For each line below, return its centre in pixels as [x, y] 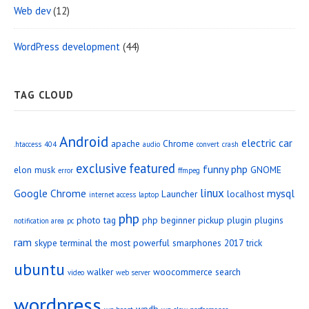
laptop [149, 194]
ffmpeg [189, 170]
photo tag [96, 220]
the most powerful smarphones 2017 [169, 242]
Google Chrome [50, 193]
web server [133, 272]
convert [208, 144]
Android [84, 141]
